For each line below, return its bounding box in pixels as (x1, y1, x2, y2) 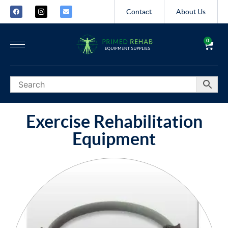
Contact (126, 8, 152, 16)
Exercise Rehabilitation (25, 111, 203, 131)
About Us (176, 8, 206, 16)
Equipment (72, 128, 156, 149)
